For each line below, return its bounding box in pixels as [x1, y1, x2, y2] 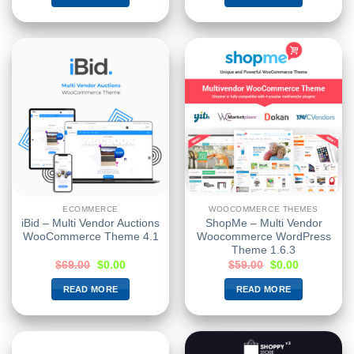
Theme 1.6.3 [232, 244, 296, 257]
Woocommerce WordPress [196, 231, 331, 243]
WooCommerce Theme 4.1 [22, 231, 159, 243]
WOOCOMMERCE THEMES [209, 205, 318, 214]
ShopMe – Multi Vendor [205, 217, 322, 230]
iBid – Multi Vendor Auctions [21, 217, 160, 230]
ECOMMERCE [62, 205, 119, 214]
